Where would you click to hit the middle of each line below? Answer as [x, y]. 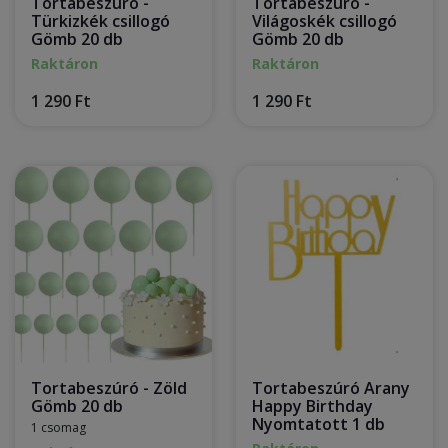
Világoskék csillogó [324, 21]
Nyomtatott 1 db [318, 424]
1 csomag [58, 427]
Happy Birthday [312, 406]
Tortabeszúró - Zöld [109, 388]
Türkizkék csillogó [100, 21]
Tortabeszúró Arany [331, 388]
